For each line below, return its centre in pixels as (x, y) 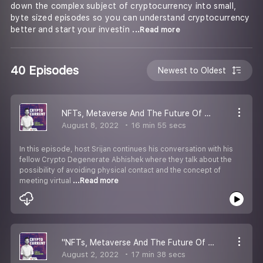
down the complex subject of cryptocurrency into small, (124, 6)
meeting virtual (46, 181)
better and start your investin (72, 30)
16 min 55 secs (158, 125)
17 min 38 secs (157, 254)
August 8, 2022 (90, 125)
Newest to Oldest (192, 70)
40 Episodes (45, 70)
